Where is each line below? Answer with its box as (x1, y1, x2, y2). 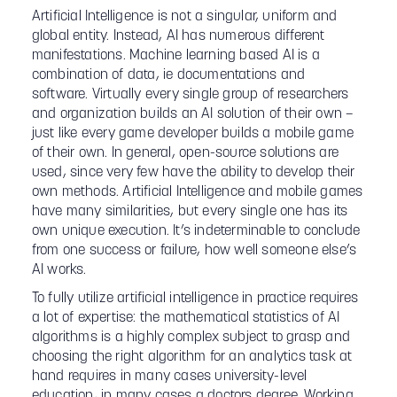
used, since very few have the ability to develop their (31, 166, 355, 180)
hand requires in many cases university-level (31, 370, 307, 384)
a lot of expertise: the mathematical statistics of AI (31, 311, 340, 325)
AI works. (31, 263, 87, 277)
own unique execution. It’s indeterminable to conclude (31, 224, 361, 238)
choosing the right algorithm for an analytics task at (31, 350, 353, 364)
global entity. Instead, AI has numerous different (31, 29, 325, 43)
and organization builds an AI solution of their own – (31, 107, 354, 121)
